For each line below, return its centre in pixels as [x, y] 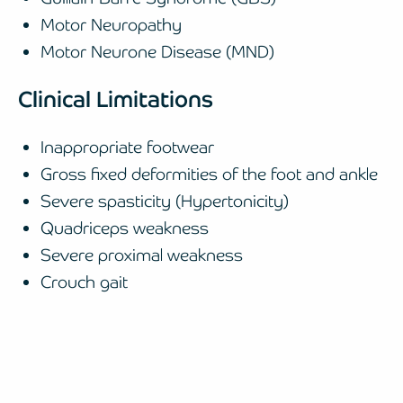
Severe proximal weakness [142, 255]
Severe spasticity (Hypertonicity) [165, 201]
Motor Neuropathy [111, 24]
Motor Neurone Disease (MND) [157, 51]
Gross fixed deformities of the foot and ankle [209, 174]
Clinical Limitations [116, 99]
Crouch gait [84, 282]
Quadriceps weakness [125, 228]
